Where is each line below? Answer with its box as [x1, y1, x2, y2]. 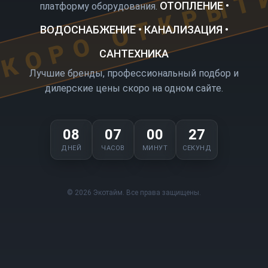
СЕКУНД [182, 144, 211, 152]
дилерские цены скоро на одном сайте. [45, 82, 223, 94]
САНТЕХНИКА [99, 47, 169, 60]
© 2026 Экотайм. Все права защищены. [67, 188, 201, 197]
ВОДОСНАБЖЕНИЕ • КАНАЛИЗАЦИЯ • [39, 23, 229, 36]
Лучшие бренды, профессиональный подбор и [29, 67, 239, 79]
